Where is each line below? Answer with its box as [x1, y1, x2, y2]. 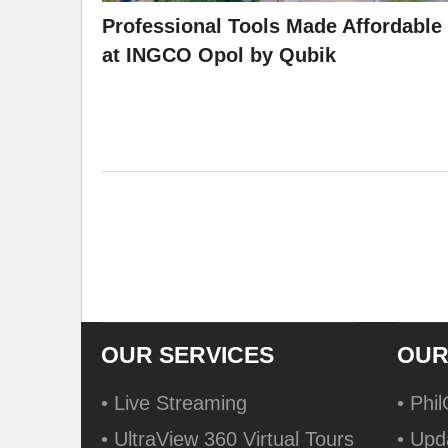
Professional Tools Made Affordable [102, 15, 442, 38]
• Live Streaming [101, 392, 247, 415]
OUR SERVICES [101, 342, 274, 369]
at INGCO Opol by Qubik [102, 44, 336, 67]
